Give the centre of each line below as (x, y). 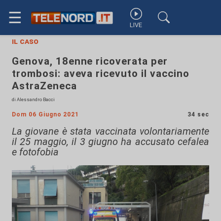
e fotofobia (35, 152)
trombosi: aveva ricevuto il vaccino (101, 74)
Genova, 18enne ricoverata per (90, 61)
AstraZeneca (44, 86)
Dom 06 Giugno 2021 (46, 114)
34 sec (198, 114)
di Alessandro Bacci (33, 99)
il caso (25, 41)
